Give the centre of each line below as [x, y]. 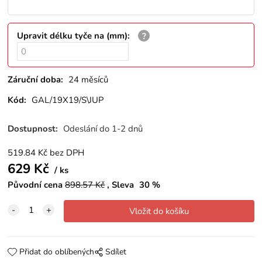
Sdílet [116, 252]
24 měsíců [89, 79]
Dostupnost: [34, 129]
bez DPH [67, 153]
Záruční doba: [36, 79]
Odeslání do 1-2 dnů [103, 129]
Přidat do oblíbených [56, 252]
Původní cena [35, 185]
